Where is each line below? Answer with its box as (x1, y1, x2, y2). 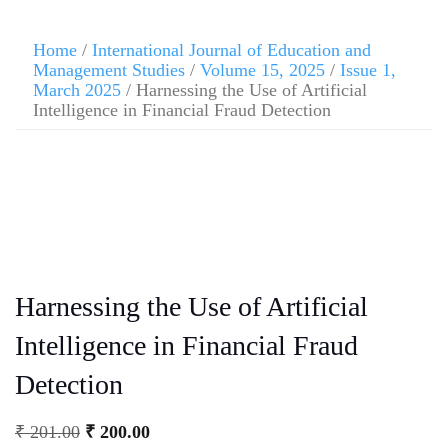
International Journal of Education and (92, 40, 371, 60)
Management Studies (33, 60, 185, 80)
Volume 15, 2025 (200, 60, 325, 80)
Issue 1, (340, 60, 396, 80)
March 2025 (33, 80, 121, 100)
